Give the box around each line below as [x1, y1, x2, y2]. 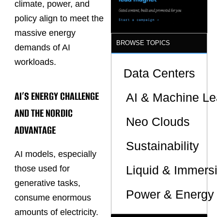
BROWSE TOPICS [116, 39, 170, 46]
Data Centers [124, 66, 196, 80]
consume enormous [15, 193, 91, 203]
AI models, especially [15, 149, 96, 159]
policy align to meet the [15, 14, 104, 24]
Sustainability [126, 139, 200, 153]
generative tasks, [15, 178, 80, 188]
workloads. [15, 57, 56, 67]
